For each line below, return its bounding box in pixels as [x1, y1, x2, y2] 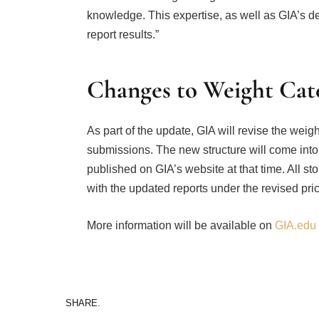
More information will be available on [86, 219, 272, 231]
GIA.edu [271, 219, 316, 231]
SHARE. [66, 297, 100, 308]
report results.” [86, 28, 159, 41]
